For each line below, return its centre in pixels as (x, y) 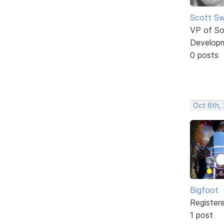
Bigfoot (204, 190)
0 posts (204, 55)
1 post (201, 215)
